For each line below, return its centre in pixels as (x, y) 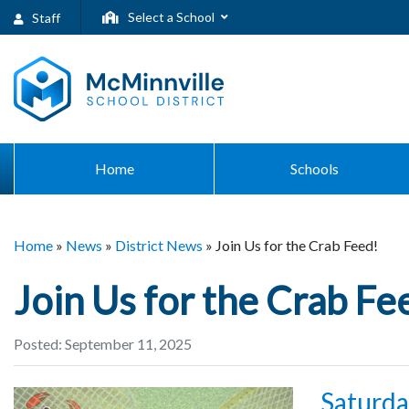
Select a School (169, 17)
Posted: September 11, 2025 (103, 343)
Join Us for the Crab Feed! (297, 246)
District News (159, 246)
